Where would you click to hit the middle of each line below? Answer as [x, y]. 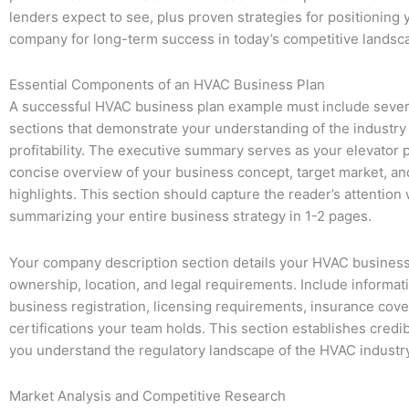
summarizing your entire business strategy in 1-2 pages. [190, 216]
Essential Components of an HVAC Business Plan [167, 85]
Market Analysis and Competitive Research [147, 395]
